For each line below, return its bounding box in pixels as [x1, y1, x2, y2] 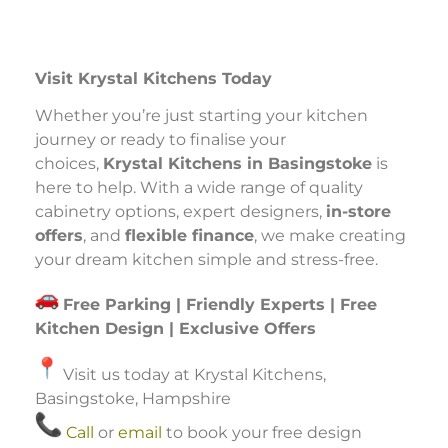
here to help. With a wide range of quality [35, 177, 363, 197]
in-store [326, 201, 391, 221]
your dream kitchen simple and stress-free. [35, 249, 378, 269]
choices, [35, 153, 103, 173]
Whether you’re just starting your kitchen [35, 105, 368, 125]
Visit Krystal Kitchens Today [35, 68, 272, 88]
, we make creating [254, 225, 406, 245]
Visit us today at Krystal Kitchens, [59, 364, 326, 384]
